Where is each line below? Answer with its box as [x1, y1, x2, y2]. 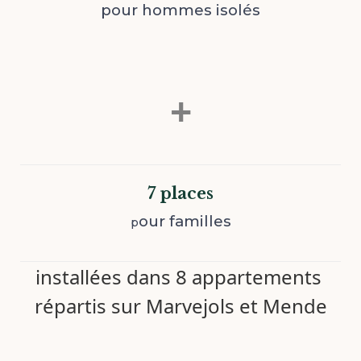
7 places [147, 184, 214, 203]
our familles [138, 212, 231, 230]
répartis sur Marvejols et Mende [34, 293, 327, 319]
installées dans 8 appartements [35, 263, 326, 290]
